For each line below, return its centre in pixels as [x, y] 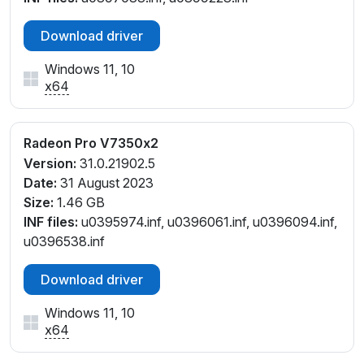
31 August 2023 [105, 182]
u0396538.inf [64, 241]
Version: [50, 163]
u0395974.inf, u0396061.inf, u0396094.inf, [208, 221]
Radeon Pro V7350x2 [91, 143]
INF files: [51, 221]
